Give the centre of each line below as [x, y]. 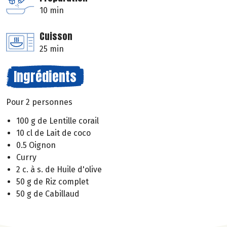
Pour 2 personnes [39, 102]
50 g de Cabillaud [48, 194]
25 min [52, 49]
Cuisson [56, 36]
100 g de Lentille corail [58, 121]
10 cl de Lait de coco [53, 133]
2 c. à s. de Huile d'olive [59, 169]
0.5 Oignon [36, 145]
